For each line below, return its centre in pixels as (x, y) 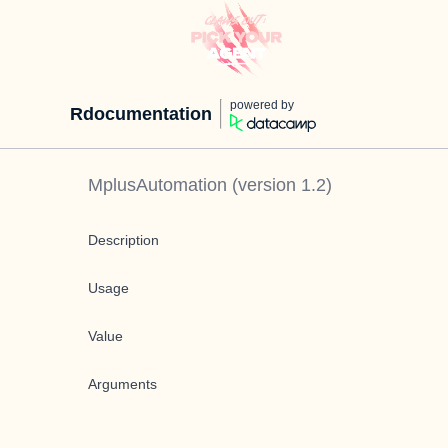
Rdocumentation (141, 114)
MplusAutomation (157, 185)
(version (264, 185)
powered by (262, 105)
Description (123, 240)
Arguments (122, 384)
